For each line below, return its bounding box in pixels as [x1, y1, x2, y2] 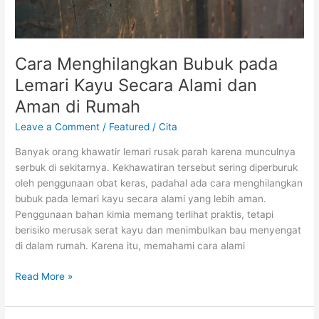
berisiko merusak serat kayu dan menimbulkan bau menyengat [15, 224, 302, 236]
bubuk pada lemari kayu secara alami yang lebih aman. [15, 193, 267, 205]
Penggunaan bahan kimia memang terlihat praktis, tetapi [15, 209, 274, 221]
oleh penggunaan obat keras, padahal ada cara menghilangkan [15, 177, 303, 189]
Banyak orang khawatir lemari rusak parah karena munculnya [15, 146, 296, 158]
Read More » [15, 270, 73, 282]
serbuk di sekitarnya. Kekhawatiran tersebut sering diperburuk [15, 162, 298, 174]
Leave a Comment [15, 121, 100, 133]
